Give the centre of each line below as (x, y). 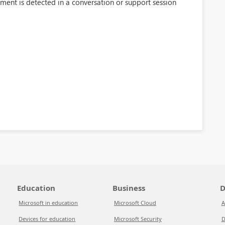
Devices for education (47, 219)
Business (129, 188)
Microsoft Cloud (135, 203)
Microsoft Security (138, 219)
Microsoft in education (48, 203)
